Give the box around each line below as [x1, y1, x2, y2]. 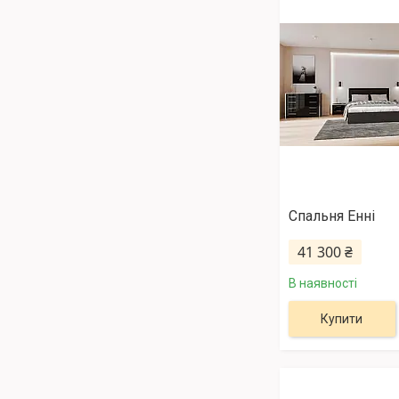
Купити [321, 312, 363, 327]
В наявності [288, 276, 357, 291]
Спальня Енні [288, 208, 375, 225]
